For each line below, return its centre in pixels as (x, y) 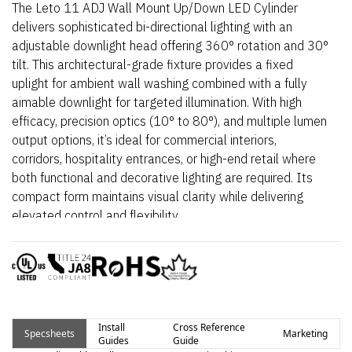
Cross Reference (209, 327)
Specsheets (49, 334)
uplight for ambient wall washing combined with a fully (159, 83)
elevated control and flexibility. (96, 215)
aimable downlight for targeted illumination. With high (157, 102)
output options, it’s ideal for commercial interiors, (144, 140)
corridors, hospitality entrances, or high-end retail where (164, 159)
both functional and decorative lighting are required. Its (162, 178)
